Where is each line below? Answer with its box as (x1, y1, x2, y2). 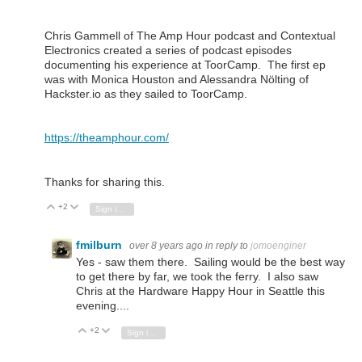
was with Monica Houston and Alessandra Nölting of (44, 73, 309, 86)
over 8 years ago (129, 239, 203, 251)
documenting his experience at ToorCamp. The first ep (44, 58, 326, 72)
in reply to (205, 239, 250, 251)
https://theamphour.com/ (44, 131, 169, 145)
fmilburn (76, 238, 125, 251)
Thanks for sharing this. (44, 175, 165, 188)
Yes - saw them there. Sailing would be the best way (76, 255, 345, 268)
